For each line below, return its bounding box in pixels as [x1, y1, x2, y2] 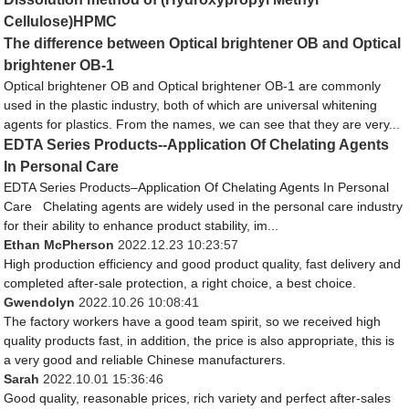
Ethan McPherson [4, 236, 115, 252]
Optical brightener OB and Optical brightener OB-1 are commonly [4, 78, 382, 93]
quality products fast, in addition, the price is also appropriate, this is [4, 332, 395, 348]
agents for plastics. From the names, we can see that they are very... [4, 116, 401, 131]
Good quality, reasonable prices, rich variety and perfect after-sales [4, 390, 392, 405]
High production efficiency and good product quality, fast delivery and [4, 256, 402, 271]
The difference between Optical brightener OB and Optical [4, 35, 402, 51]
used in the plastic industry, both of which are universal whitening [4, 97, 378, 112]
